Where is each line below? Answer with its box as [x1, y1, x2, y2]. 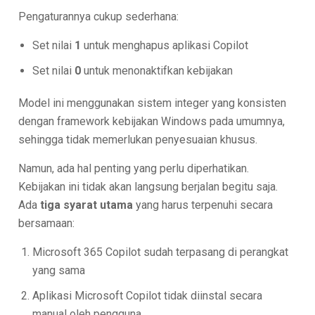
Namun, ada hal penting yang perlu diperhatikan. [18, 161, 250, 175]
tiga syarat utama [40, 198, 134, 212]
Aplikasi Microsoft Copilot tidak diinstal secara [32, 288, 263, 302]
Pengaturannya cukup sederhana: [18, 9, 179, 23]
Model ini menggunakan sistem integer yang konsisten [18, 96, 287, 110]
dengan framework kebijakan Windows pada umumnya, [18, 114, 285, 128]
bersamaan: [18, 216, 75, 230]
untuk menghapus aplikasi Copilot [81, 38, 249, 52]
